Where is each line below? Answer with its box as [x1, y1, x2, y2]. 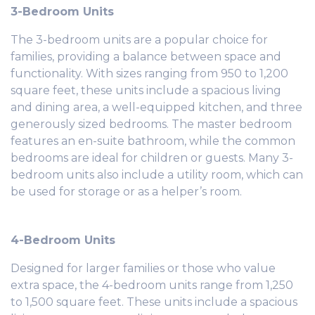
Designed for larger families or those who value [11, 261, 276, 275]
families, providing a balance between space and [11, 49, 281, 63]
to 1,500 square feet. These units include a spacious [11, 295, 297, 309]
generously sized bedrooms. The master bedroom [11, 117, 292, 131]
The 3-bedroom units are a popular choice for [11, 32, 268, 46]
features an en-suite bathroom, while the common [11, 134, 295, 148]
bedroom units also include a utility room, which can [11, 167, 303, 181]
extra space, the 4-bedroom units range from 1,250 [11, 278, 293, 292]
